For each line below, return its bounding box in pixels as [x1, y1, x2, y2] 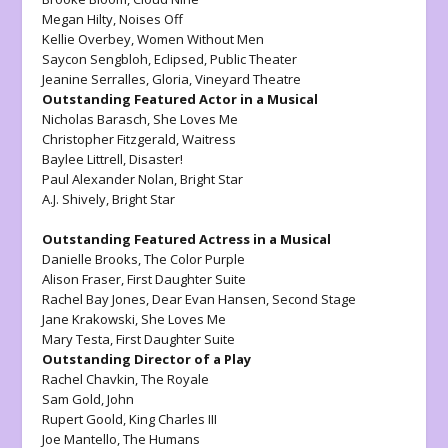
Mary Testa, [42, 329, 117, 348]
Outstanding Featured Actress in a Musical [42, 229, 332, 248]
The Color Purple [144, 249, 246, 268]
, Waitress [176, 129, 237, 148]
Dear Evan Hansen [152, 289, 267, 308]
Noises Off [119, 9, 184, 28]
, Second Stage [266, 289, 357, 308]
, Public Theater [204, 49, 298, 68]
